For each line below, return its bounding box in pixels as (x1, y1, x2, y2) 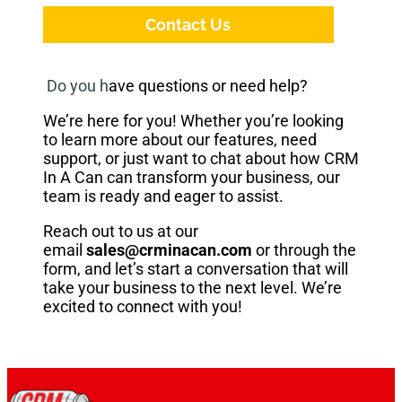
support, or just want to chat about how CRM (43, 148, 359, 168)
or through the (256, 240, 356, 259)
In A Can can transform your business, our (43, 167, 340, 187)
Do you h (47, 75, 109, 95)
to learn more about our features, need (43, 129, 317, 149)
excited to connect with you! (43, 296, 242, 316)
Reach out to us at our (43, 221, 198, 240)
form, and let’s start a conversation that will (43, 258, 348, 278)
